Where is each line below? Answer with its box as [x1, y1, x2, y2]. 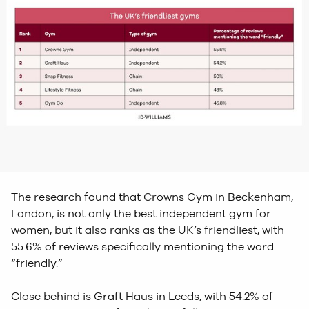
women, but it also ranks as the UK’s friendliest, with [11, 223, 284, 237]
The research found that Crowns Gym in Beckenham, [11, 190, 293, 203]
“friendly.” [11, 256, 66, 270]
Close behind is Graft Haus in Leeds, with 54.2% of [11, 289, 273, 303]
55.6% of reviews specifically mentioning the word [11, 239, 274, 253]
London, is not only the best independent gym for [11, 206, 271, 220]
